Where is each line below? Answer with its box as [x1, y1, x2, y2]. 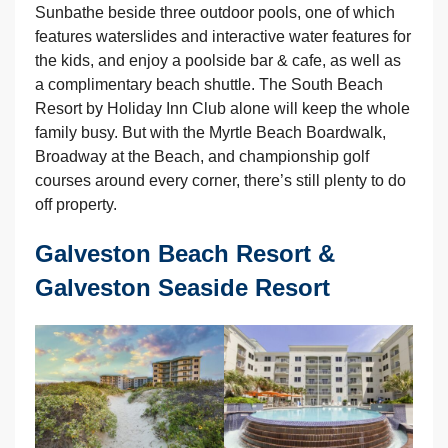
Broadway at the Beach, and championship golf [35, 147, 369, 165]
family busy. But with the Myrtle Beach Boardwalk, [35, 123, 386, 141]
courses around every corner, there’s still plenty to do [35, 171, 406, 189]
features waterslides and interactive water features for [35, 27, 411, 45]
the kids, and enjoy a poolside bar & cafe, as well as [35, 51, 401, 69]
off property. [35, 195, 117, 213]
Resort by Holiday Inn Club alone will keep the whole [35, 99, 410, 117]
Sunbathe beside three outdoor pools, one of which [35, 3, 395, 21]
